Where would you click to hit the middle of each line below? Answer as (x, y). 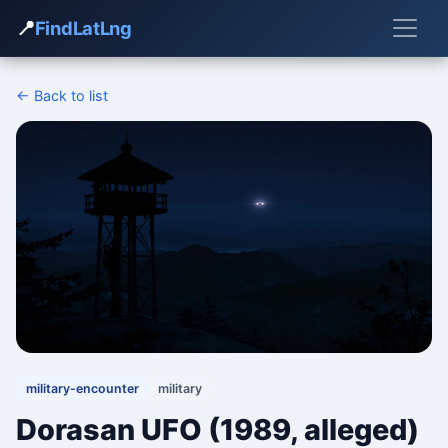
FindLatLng (83, 27)
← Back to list (62, 95)
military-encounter (82, 388)
